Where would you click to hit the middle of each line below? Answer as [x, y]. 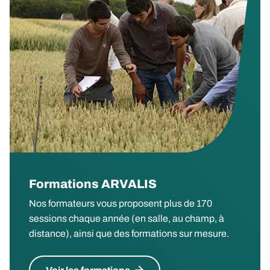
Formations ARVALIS [93, 184]
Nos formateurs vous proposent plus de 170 [121, 204]
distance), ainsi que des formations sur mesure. [129, 234]
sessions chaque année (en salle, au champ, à [127, 219]
